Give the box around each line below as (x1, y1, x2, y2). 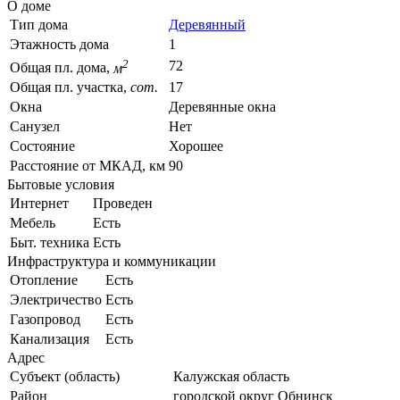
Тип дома (10, 17, 68, 33)
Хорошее (169, 138, 223, 154)
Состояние (10, 138, 75, 154)
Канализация (10, 331, 89, 347)
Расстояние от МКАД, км (10, 158, 165, 174)
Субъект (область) (10, 369, 120, 385)
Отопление (10, 272, 78, 288)
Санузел (10, 119, 60, 135)
